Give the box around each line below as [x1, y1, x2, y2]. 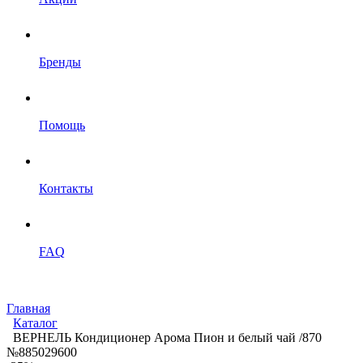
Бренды [39, 55, 81, 69]
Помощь [39, 118, 85, 132]
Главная [6, 301, 50, 315]
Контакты [39, 181, 93, 195]
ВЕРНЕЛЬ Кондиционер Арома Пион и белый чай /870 [13, 331, 322, 344]
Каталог [13, 316, 58, 330]
